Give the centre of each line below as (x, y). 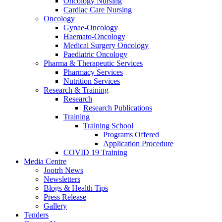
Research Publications (118, 108)
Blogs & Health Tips (76, 188)
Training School (108, 126)
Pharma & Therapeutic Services (93, 63)
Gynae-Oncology (91, 28)
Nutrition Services (92, 81)
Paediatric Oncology (95, 54)
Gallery (55, 206)
